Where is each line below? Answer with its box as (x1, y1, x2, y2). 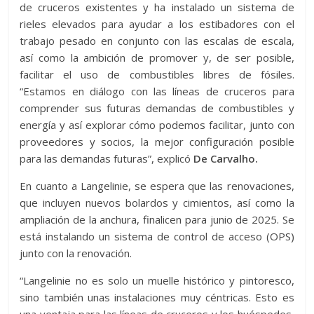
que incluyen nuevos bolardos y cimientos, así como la (20, 196, 294, 210)
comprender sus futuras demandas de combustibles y (20, 101, 294, 115)
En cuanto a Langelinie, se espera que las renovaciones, (20, 179, 294, 193)
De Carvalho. (193, 151, 259, 165)
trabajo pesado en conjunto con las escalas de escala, (20, 34, 294, 48)
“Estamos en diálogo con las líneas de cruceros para (20, 84, 294, 98)
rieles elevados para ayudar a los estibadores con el (20, 17, 294, 31)
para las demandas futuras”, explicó (20, 151, 194, 165)
